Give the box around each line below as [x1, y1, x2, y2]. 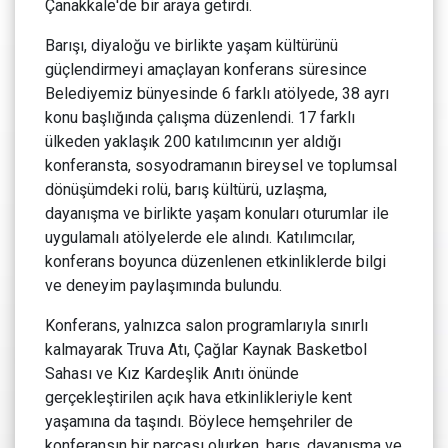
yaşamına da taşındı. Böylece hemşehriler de [45, 412, 353, 432]
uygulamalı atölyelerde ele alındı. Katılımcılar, [45, 228, 355, 248]
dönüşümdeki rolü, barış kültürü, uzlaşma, [45, 180, 327, 200]
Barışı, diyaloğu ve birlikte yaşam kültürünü [45, 36, 338, 56]
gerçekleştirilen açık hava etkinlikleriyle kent [45, 388, 352, 408]
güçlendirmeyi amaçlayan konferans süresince [45, 60, 367, 80]
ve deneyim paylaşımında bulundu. [45, 276, 282, 296]
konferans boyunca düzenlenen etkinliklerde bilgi [45, 252, 386, 272]
